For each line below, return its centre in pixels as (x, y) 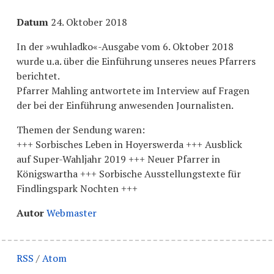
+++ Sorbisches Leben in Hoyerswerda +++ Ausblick (129, 144)
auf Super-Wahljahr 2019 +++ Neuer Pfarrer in (118, 159)
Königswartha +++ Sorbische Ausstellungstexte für (128, 173)
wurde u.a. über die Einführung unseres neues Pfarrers (136, 61)
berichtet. (38, 76)
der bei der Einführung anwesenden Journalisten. (125, 105)
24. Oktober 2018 (89, 22)
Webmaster (71, 213)
